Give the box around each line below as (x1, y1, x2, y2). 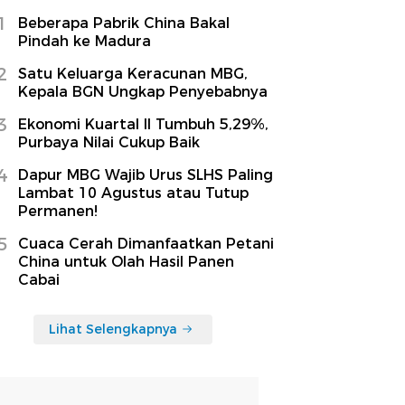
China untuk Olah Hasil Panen (18, 252, 234, 270)
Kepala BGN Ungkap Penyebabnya (18, 82, 268, 100)
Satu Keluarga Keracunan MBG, (18, 64, 248, 82)
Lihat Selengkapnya (49, 320, 177, 337)
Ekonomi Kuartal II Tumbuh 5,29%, (18, 115, 268, 133)
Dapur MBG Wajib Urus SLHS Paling (18, 165, 273, 184)
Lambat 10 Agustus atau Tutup (18, 184, 249, 202)
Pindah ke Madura (18, 32, 151, 50)
